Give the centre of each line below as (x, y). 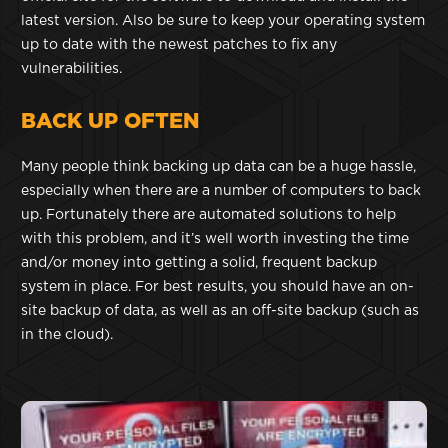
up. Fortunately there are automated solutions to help (208, 215)
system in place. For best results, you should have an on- (217, 287)
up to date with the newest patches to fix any (179, 45)
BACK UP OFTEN (110, 122)
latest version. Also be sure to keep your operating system (223, 21)
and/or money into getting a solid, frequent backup (199, 263)
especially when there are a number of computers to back (221, 191)
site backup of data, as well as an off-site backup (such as (220, 311)
